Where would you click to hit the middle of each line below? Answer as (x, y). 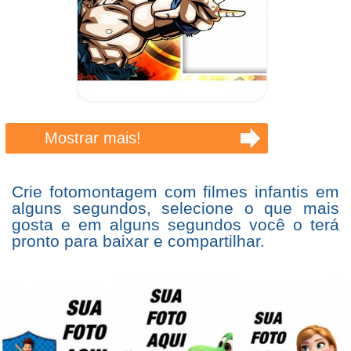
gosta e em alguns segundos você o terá (175, 225)
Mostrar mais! (92, 138)
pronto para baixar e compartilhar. (138, 241)
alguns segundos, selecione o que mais (175, 208)
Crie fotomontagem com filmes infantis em (175, 192)
